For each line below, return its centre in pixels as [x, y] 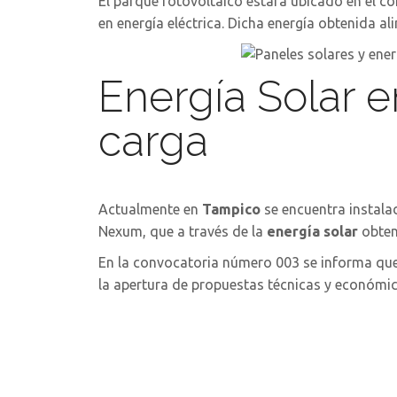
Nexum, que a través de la [183, 231]
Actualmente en [150, 209]
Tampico [231, 209]
